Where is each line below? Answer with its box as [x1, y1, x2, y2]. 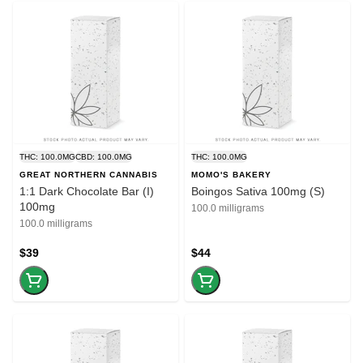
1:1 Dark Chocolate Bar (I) [19, 184, 154, 198]
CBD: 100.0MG [75, 152, 132, 161]
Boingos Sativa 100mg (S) [191, 184, 325, 198]
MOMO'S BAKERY [191, 169, 271, 179]
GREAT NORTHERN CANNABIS [19, 169, 158, 179]
